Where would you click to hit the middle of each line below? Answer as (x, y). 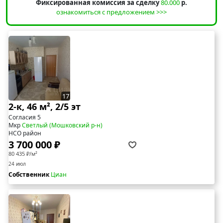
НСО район (25, 133)
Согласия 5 (25, 117)
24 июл (17, 164)
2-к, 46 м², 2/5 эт (45, 107)
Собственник (30, 175)
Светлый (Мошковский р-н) (62, 125)
